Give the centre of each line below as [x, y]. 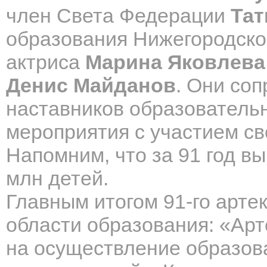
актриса [46, 62]
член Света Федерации [118, 15]
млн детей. [57, 178]
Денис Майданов [91, 85]
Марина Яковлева [175, 62]
